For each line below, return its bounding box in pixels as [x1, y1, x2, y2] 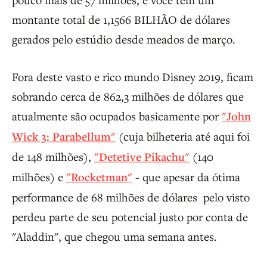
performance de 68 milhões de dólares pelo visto [12, 190, 250, 205]
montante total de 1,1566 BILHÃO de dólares [12, 12, 230, 27]
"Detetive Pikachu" [94, 149, 190, 165]
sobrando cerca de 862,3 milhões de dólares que [12, 89, 244, 104]
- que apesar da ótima [132, 169, 240, 185]
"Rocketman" [66, 169, 132, 185]
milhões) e [12, 169, 66, 185]
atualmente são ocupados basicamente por [12, 108, 222, 124]
